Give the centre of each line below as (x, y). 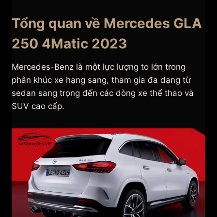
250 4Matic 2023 (69, 44)
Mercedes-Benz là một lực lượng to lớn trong (99, 67)
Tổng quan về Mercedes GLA (107, 23)
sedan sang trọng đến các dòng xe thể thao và (103, 93)
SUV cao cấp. (38, 106)
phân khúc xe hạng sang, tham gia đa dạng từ (101, 80)
